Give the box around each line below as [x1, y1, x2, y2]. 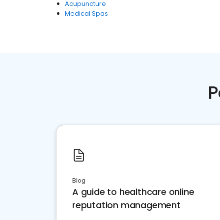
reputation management [72, 199, 181, 211]
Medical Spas [65, 9, 108, 18]
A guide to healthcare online [72, 186, 194, 198]
